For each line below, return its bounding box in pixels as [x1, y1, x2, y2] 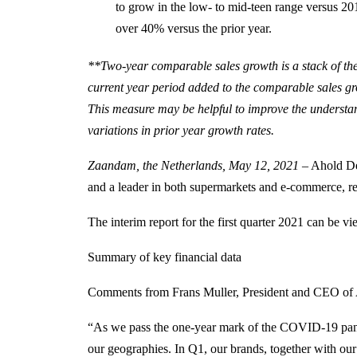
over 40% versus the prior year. [115, 22, 272, 35]
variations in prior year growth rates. [87, 124, 274, 137]
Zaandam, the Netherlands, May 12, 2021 [87, 159, 299, 172]
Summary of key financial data [87, 250, 241, 264]
